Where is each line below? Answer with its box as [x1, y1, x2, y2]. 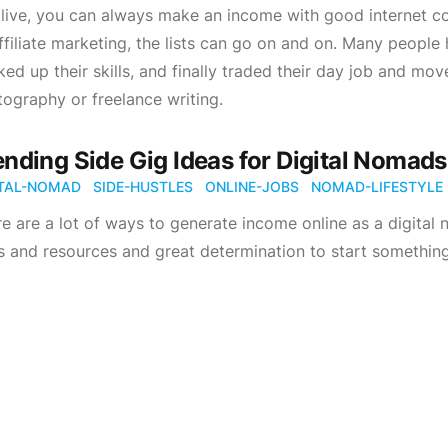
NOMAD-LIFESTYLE [311, 178, 443, 195]
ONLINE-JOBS [205, 178, 299, 195]
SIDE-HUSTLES [93, 178, 193, 195]
